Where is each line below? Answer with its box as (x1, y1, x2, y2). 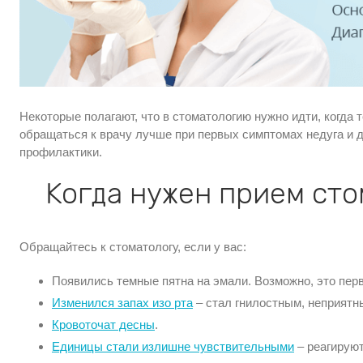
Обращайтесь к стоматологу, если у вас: (19, 239, 246, 254)
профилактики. (19, 144, 102, 159)
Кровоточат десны (52, 317, 155, 331)
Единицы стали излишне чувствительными (52, 339, 294, 353)
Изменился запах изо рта (52, 295, 193, 310)
